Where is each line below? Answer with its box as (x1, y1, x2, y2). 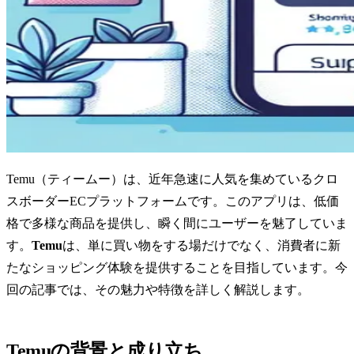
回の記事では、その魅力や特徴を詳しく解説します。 (6, 283, 310, 297)
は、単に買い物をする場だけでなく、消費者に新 (62, 239, 341, 253)
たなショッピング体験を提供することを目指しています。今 (6, 261, 348, 275)
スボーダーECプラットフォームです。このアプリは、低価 (6, 194, 339, 209)
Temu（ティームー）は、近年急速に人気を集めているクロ (6, 172, 338, 186)
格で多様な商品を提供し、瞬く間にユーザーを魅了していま (6, 217, 348, 231)
